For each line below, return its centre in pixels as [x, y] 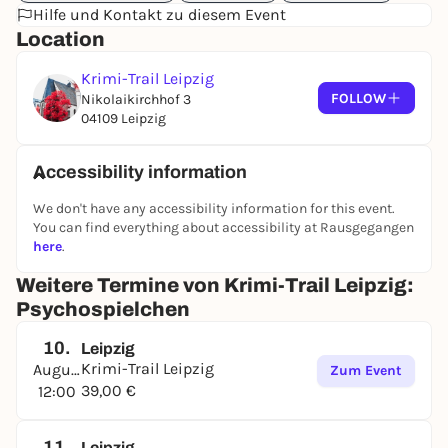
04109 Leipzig [123, 118]
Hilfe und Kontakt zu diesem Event [159, 14]
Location [60, 39]
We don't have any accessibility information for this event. [214, 208]
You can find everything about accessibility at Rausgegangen [223, 227]
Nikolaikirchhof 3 [136, 99]
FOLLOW [358, 98]
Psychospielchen [103, 309]
